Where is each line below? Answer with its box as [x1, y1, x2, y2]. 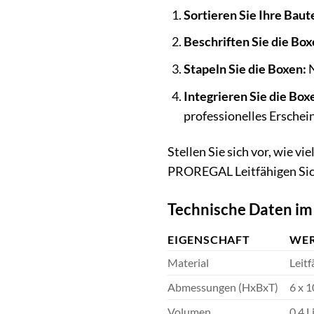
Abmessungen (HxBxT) [168, 280, 278, 294]
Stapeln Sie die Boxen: [184, 60, 307, 76]
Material [168, 255, 209, 269]
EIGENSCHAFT [168, 232, 250, 246]
